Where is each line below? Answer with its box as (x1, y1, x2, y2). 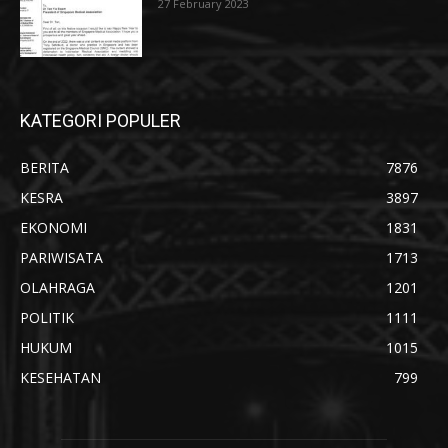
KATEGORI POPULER (20, 109, 181, 131)
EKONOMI (20, 217, 87, 237)
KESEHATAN (20, 367, 101, 387)
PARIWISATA (20, 247, 103, 267)
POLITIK (20, 307, 74, 327)
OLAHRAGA (20, 277, 95, 297)
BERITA (20, 157, 69, 177)
